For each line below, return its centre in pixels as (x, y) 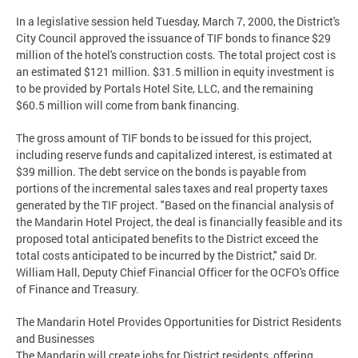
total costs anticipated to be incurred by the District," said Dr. (167, 256)
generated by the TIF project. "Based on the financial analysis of (175, 205)
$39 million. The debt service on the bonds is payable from (161, 172)
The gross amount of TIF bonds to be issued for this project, (164, 138)
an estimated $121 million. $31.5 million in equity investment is (175, 72)
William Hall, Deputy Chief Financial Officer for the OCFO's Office (177, 272)
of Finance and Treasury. (78, 289)
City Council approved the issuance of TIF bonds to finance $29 (173, 38)
